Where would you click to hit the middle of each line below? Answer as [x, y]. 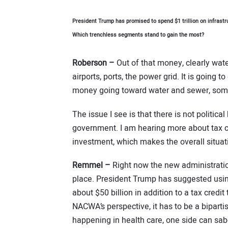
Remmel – [91, 166]
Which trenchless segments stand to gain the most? [138, 35]
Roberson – [93, 63]
